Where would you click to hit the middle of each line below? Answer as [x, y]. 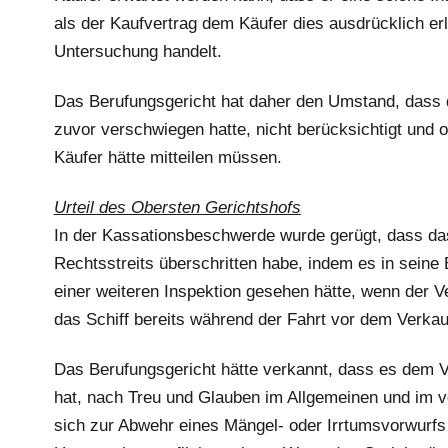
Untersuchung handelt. [137, 51]
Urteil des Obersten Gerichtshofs [177, 207]
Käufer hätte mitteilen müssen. [167, 157]
